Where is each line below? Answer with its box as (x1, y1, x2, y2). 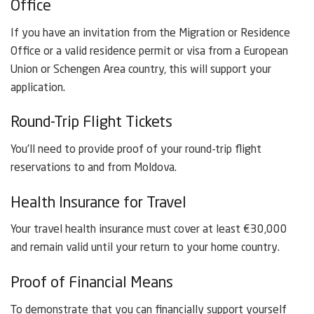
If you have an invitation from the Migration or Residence (11, 27, 290, 39)
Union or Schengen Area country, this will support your (11, 64, 271, 76)
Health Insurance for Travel (11, 195, 186, 211)
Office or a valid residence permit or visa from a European (11, 46, 288, 57)
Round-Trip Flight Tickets (11, 115, 172, 131)
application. (11, 82, 65, 94)
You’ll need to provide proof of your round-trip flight (11, 144, 261, 156)
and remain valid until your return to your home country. (11, 243, 280, 254)
